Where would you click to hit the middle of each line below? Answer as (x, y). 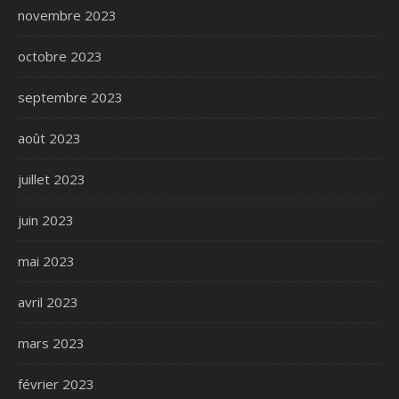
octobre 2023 (60, 56)
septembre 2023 (70, 97)
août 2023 (49, 138)
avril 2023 (48, 301)
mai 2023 (46, 261)
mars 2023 (51, 342)
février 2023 (56, 383)
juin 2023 (46, 220)
